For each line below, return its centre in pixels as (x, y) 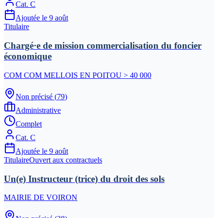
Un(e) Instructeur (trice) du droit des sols (84, 179)
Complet (29, 124)
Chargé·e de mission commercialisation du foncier (103, 46)
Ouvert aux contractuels (66, 160)
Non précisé (34, 96)
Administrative (38, 110)
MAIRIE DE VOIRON (41, 198)
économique (28, 56)
